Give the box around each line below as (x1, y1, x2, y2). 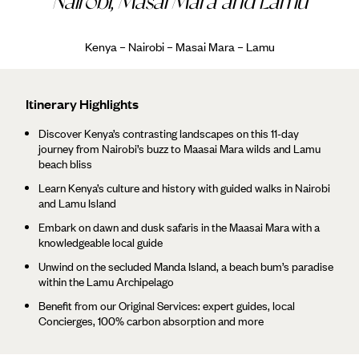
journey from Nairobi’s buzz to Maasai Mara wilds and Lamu (38, 140, 321, 156)
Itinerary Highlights (26, 94, 139, 112)
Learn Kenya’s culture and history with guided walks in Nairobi (38, 179, 330, 196)
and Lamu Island (38, 195, 116, 211)
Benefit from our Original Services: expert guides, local (38, 297, 295, 313)
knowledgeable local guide (38, 234, 163, 250)
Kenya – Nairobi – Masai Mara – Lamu (84, 38, 275, 55)
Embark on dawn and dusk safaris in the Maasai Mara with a (38, 219, 320, 235)
